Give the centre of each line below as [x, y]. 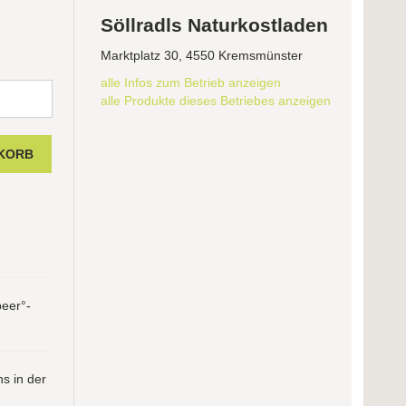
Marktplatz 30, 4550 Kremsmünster [202, 56]
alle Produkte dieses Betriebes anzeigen [216, 101]
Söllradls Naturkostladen [215, 25]
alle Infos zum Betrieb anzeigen [191, 83]
